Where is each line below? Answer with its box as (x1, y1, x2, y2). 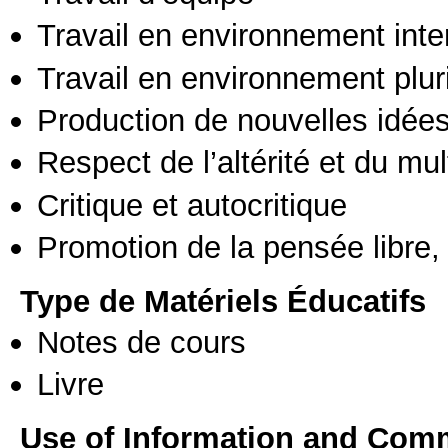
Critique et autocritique (37, 186, 347, 223)
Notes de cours (37, 323, 246, 360)
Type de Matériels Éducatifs (20, 282, 426, 319)
